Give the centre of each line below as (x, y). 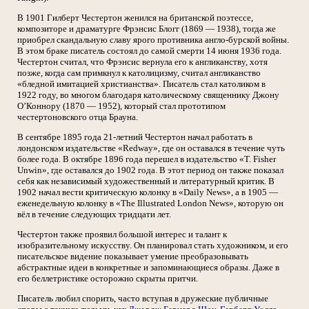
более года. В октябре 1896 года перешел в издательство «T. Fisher (147, 159)
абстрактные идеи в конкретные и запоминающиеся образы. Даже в (148, 267)
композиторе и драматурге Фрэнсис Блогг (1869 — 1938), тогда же (147, 29)
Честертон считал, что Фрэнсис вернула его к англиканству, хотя (142, 62)
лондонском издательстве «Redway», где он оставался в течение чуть (151, 148)
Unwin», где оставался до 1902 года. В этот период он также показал (150, 170)
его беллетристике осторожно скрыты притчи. (108, 278)
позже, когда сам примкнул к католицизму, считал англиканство (139, 73)
